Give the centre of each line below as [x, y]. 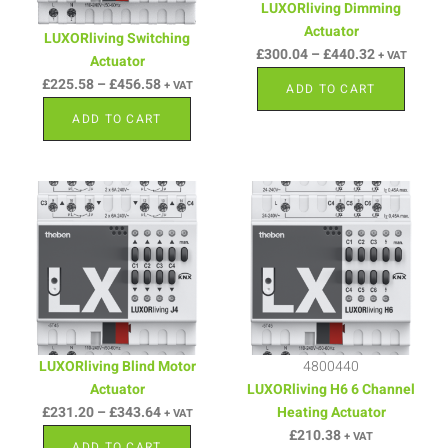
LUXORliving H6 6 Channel [331, 389]
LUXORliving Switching [117, 38]
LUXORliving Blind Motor [117, 366]
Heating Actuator [331, 412]
